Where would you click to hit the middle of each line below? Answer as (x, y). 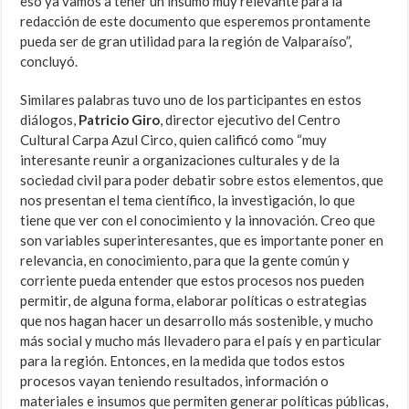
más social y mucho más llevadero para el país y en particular (201, 341)
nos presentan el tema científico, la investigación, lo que (188, 200)
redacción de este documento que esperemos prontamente (196, 21)
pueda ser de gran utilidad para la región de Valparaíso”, (186, 42)
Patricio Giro (120, 120)
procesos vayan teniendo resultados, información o (175, 381)
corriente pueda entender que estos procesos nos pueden (193, 281)
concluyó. (49, 62)
